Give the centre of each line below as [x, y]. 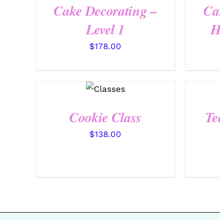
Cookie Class [105, 117]
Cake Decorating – [105, 11]
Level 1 [105, 29]
